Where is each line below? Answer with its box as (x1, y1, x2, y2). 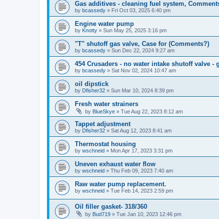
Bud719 (92, 211, 110, 218)
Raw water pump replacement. (75, 180, 166, 188)
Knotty (82, 27, 97, 33)
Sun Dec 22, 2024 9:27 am (111, 47, 175, 53)
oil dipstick (75, 80, 109, 88)
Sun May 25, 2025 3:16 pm (103, 27, 167, 33)
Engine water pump (75, 20, 134, 27)
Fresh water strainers (75, 100, 138, 108)
